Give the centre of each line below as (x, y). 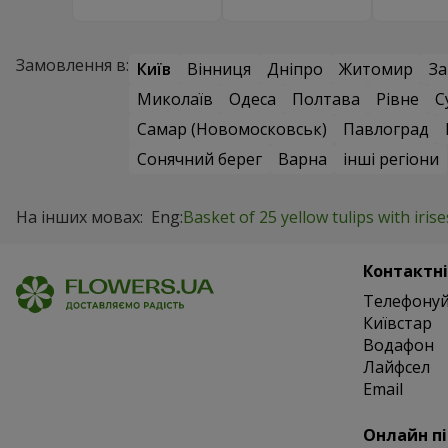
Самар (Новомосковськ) (232, 129)
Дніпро (295, 69)
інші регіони (391, 159)
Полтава (326, 99)
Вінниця (219, 69)
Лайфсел (396, 367)
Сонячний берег (199, 159)
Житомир (376, 69)
